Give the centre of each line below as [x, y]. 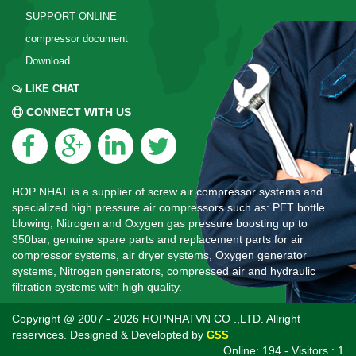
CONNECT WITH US [79, 112]
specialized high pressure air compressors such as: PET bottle [168, 207]
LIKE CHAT [52, 88]
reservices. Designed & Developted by [109, 334]
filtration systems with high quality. [97, 286]
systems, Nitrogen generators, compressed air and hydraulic [164, 271]
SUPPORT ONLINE [71, 16]
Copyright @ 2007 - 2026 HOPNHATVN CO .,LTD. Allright [156, 318]
